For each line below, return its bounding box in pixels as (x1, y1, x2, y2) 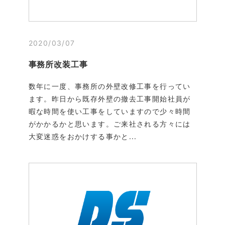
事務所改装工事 (28, 59, 88, 69)
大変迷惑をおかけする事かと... (28, 132, 137, 141)
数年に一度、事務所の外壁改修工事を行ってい (28, 81, 191, 90)
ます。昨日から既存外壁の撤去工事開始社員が (28, 94, 191, 103)
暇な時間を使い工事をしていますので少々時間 (28, 106, 191, 116)
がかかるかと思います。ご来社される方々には (28, 119, 191, 128)
